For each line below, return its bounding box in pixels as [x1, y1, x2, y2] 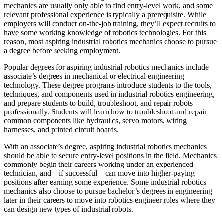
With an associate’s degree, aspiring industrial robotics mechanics [4, 142, 207, 151]
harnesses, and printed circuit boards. [4, 125, 119, 134]
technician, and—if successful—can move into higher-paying [4, 168, 195, 177]
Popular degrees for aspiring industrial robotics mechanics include [4, 62, 209, 71]
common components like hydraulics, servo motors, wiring [4, 116, 187, 125]
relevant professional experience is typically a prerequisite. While [4, 10, 206, 19]
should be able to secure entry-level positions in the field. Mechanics [4, 151, 217, 160]
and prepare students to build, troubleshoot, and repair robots [4, 98, 193, 107]
